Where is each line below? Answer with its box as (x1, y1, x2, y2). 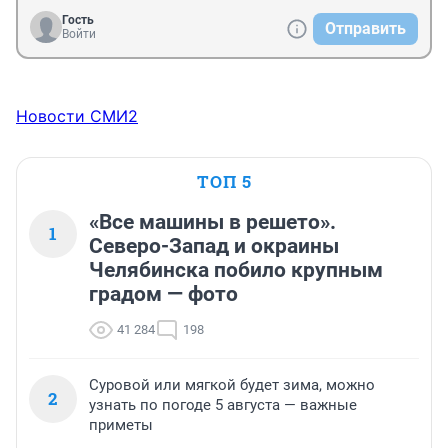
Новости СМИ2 (16, 106, 138, 127)
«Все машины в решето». (89, 210, 336, 235)
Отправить (325, 19, 406, 39)
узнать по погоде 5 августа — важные (89, 396, 357, 415)
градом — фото (89, 282, 238, 307)
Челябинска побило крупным (89, 258, 383, 283)
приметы (89, 416, 153, 435)
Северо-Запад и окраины (89, 234, 339, 259)
